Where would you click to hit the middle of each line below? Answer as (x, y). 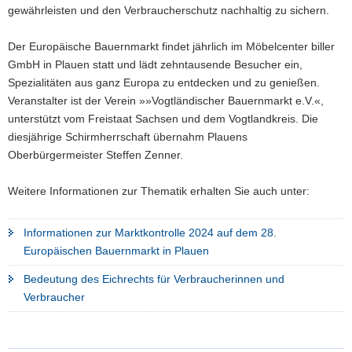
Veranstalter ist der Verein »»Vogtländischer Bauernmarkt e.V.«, (166, 101)
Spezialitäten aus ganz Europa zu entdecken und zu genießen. (164, 82)
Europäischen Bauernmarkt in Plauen (116, 251)
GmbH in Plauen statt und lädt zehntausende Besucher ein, (155, 64)
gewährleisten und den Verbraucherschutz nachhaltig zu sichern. (169, 10)
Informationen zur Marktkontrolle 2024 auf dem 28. (150, 233)
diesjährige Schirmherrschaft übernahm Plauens (128, 137)
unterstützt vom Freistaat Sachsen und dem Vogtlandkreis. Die (163, 119)
